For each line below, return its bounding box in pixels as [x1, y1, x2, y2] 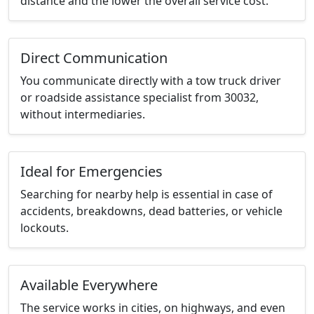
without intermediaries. [20, 107, 145, 123]
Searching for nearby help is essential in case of [20, 186, 273, 203]
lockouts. [20, 220, 69, 236]
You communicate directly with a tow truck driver [20, 73, 281, 89]
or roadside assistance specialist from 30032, [20, 90, 259, 106]
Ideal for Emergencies [20, 162, 163, 182]
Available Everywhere [20, 275, 158, 295]
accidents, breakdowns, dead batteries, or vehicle [20, 203, 282, 219]
